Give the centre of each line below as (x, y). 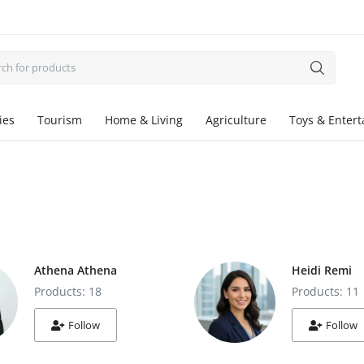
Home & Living (144, 120)
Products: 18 (67, 291)
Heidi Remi (322, 270)
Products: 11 (325, 291)
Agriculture (236, 120)
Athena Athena (75, 270)
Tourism (60, 120)
